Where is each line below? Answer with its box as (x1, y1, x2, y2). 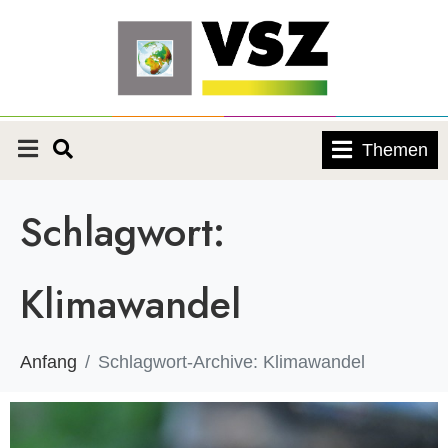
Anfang (20, 351, 77, 372)
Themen (361, 139, 428, 160)
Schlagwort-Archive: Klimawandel (98, 351, 365, 372)
